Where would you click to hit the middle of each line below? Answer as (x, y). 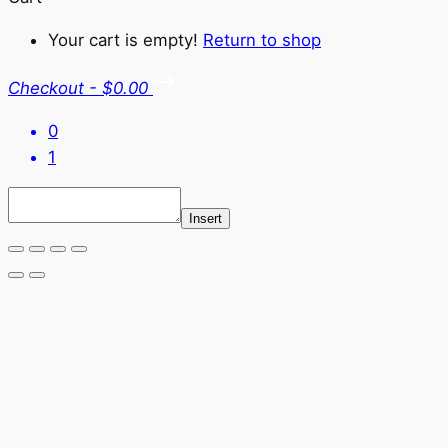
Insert (205, 218)
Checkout (46, 87)
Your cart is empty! (125, 40)
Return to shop (262, 40)
